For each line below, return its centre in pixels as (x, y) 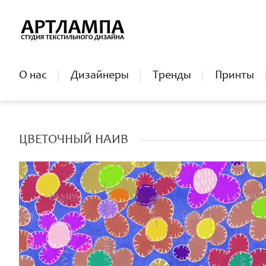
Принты (235, 76)
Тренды (172, 76)
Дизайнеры (100, 76)
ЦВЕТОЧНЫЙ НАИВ (74, 140)
